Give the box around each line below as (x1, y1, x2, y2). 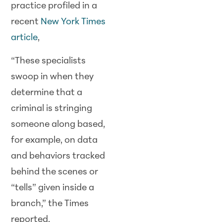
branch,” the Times (11, 199, 89, 209)
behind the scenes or (11, 167, 99, 177)
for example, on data (11, 135, 98, 145)
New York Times (41, 17, 106, 27)
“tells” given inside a (11, 183, 95, 193)
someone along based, (11, 119, 106, 129)
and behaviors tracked (11, 151, 106, 161)
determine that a (11, 88, 83, 98)
